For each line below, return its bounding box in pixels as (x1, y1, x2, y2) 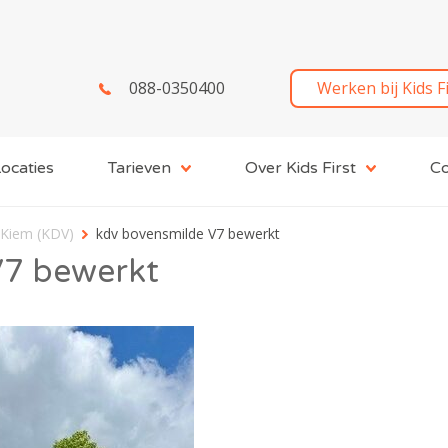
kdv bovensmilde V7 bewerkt (96, 223, 280, 243)
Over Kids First (245, 157, 356, 178)
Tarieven (108, 157, 171, 178)
